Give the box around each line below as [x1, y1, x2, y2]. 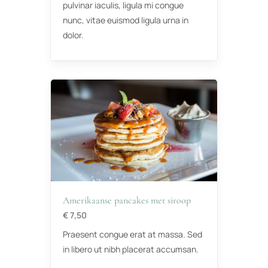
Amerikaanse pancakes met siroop [63, 194, 191, 207]
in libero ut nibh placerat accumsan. [63, 243, 199, 255]
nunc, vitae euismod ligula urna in [63, 14, 188, 26]
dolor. [63, 29, 84, 41]
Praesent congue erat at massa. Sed [63, 229, 202, 240]
